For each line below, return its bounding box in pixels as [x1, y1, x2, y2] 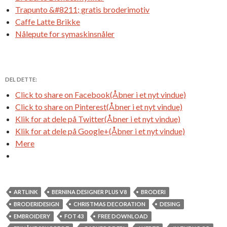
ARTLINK [14, 188, 37, 195]
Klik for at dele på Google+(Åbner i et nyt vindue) [15, 126, 185, 136]
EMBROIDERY [14, 212, 50, 219]
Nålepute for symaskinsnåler [15, 28, 115, 39]
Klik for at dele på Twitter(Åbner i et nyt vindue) [15, 113, 180, 124]
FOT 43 [64, 212, 84, 219]
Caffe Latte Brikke [15, 16, 80, 26]
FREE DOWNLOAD [98, 212, 148, 219]
